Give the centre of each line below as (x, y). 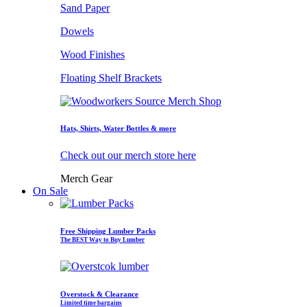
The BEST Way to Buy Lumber (102, 240)
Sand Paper (85, 8)
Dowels (77, 31)
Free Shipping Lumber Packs (108, 231)
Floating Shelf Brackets (111, 77)
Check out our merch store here (128, 156)
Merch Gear (86, 179)
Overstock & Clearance (99, 294)
